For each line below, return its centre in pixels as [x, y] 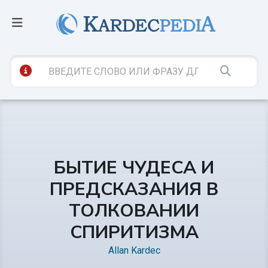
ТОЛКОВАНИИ [134, 211]
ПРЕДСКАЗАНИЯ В [134, 189]
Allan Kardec [134, 250]
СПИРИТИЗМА [134, 232]
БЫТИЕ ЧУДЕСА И [134, 167]
